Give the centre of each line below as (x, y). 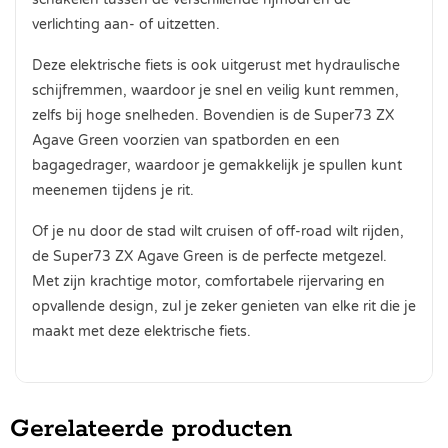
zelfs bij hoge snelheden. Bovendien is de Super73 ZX (213, 115)
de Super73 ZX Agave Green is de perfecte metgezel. (209, 256)
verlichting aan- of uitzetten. (126, 24)
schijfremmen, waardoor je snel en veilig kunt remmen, (215, 90)
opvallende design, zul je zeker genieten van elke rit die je (224, 306)
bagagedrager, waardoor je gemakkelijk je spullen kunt (217, 165)
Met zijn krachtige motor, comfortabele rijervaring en (208, 281)
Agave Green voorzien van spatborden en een (186, 140)
